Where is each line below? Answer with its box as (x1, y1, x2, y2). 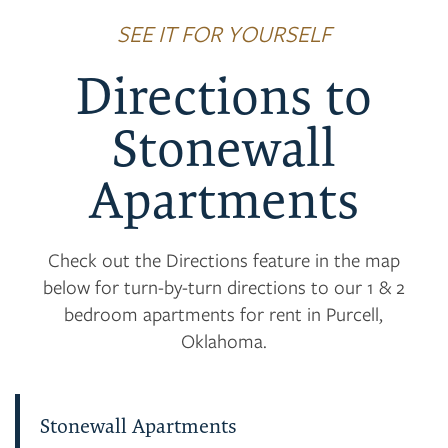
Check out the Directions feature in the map (47, 246, 400, 272)
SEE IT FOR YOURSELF (116, 17, 331, 48)
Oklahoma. (180, 327, 267, 353)
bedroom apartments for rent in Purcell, (64, 300, 384, 326)
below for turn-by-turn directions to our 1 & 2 (42, 273, 405, 299)
